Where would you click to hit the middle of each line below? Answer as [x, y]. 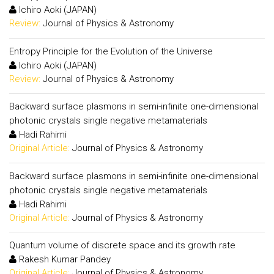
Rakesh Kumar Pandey [64, 259]
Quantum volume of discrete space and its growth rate [122, 245]
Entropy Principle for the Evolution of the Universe [111, 51]
